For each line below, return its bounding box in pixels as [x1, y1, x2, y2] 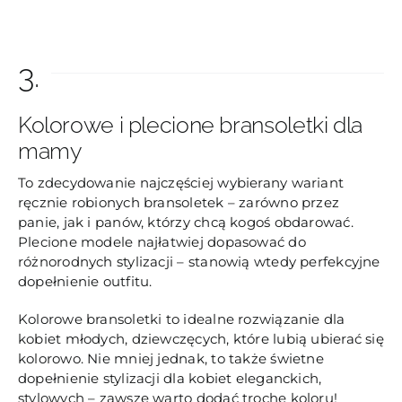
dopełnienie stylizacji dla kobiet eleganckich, [17, 369, 322, 387]
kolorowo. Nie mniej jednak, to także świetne [17, 349, 324, 367]
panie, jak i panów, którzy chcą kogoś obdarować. [17, 213, 354, 231]
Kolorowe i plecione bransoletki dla [17, 111, 363, 138]
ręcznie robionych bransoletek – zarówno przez [17, 193, 340, 211]
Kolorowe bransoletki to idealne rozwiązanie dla [17, 310, 345, 328]
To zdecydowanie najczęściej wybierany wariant [17, 173, 345, 191]
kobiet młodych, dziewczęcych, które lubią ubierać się [17, 329, 384, 347]
